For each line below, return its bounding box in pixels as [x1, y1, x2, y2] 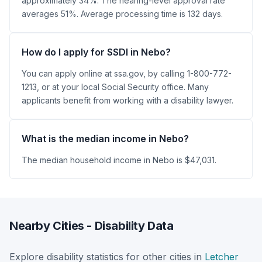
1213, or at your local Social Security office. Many [22, 82, 209, 92]
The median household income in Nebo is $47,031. [22, 155, 216, 165]
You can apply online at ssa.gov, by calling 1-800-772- [22, 68, 232, 78]
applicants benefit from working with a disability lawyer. [22, 95, 233, 105]
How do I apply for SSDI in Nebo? [22, 46, 171, 58]
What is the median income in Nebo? [22, 133, 189, 144]
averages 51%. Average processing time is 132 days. [22, 9, 223, 19]
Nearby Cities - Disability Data [9, 219, 174, 233]
